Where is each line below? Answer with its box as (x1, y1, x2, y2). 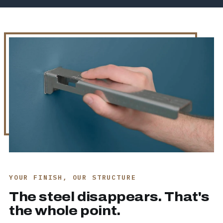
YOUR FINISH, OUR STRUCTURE (9, 173, 136, 182)
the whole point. (9, 204, 120, 218)
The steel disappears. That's (9, 190, 210, 204)
